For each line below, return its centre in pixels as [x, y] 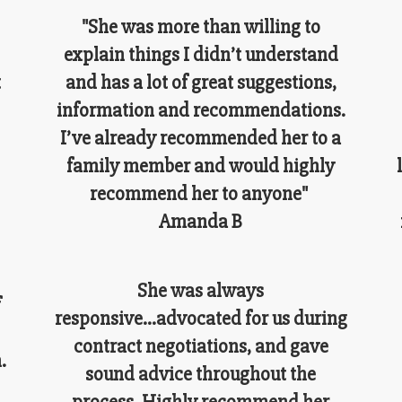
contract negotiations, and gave [201, 346]
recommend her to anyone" [201, 194]
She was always [201, 291]
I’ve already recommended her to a [201, 138]
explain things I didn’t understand [201, 55]
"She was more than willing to [201, 27]
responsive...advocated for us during [201, 319]
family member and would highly [201, 166]
